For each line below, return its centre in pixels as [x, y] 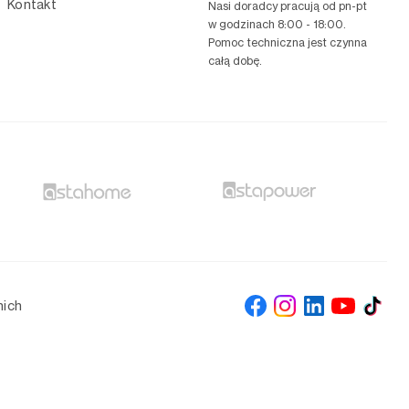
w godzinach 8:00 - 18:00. [277, 25]
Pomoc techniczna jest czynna [288, 43]
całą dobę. [235, 61]
